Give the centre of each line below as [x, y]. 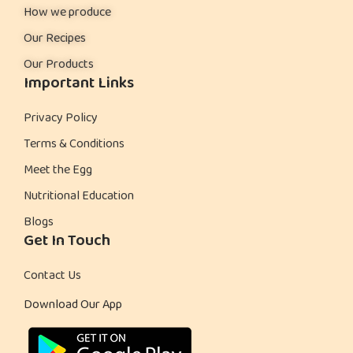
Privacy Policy [61, 118]
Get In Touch [67, 241]
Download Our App [73, 305]
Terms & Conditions [74, 144]
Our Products [59, 65]
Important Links [79, 84]
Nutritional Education [79, 196]
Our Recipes [55, 39]
